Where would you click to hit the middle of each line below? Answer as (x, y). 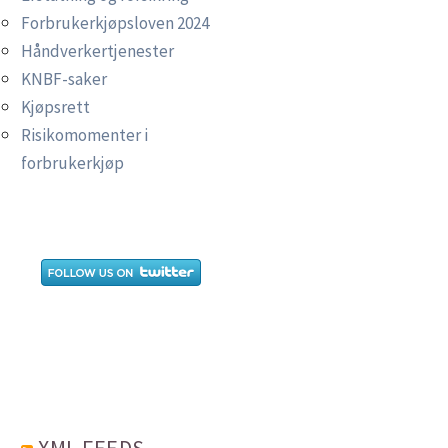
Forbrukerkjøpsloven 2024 (115, 23)
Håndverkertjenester (97, 51)
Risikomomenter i (84, 135)
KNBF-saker (64, 79)
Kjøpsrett (55, 107)
